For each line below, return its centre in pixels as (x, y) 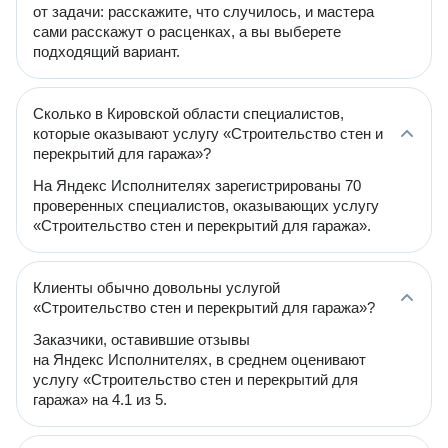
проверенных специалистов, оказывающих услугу (206, 205)
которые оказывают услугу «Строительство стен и (208, 133)
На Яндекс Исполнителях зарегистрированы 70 (197, 185)
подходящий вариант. (106, 51)
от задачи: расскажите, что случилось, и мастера (203, 11)
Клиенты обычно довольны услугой (156, 287)
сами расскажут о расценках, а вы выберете (187, 31)
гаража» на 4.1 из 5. (100, 399)
